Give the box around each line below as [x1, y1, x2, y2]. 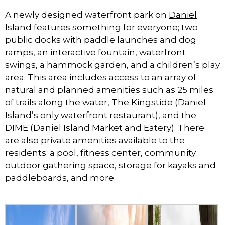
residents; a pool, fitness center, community [5, 147, 196, 158]
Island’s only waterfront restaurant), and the [5, 109, 196, 120]
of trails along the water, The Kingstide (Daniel [5, 97, 206, 107]
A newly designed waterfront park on [5, 9, 169, 20]
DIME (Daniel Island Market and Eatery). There [5, 122, 204, 133]
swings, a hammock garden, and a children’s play [5, 59, 220, 70]
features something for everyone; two [32, 22, 198, 32]
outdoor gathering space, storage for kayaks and [5, 160, 216, 170]
